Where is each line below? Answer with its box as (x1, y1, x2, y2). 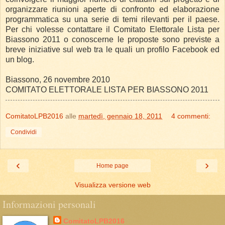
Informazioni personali (3, 197, 96, 211)
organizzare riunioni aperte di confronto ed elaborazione (6, 5, 219, 14)
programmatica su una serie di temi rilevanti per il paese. (6, 15, 219, 24)
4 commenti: (171, 112, 211, 121)
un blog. (6, 55, 34, 64)
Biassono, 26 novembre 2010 (6, 75, 110, 84)
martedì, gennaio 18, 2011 (78, 112, 162, 121)
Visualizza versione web (74, 181, 151, 189)
